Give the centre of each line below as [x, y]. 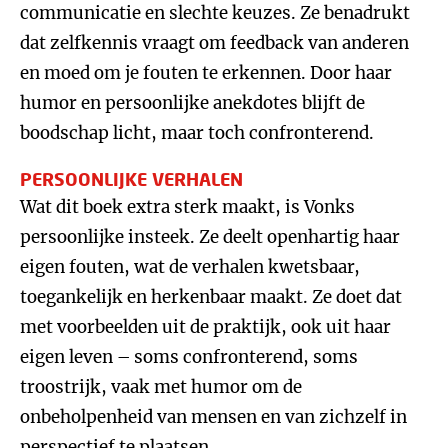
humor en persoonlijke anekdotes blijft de [192, 103]
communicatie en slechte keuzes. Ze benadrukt [215, 13]
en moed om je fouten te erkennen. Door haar [206, 73]
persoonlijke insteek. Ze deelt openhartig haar [210, 237]
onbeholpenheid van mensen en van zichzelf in [213, 417]
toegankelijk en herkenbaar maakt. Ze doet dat [211, 297]
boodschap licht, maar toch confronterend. [197, 133]
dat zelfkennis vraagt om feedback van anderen [214, 43]
